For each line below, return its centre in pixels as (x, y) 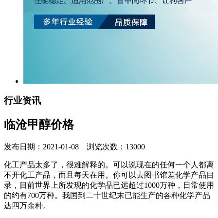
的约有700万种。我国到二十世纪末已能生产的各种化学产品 (107, 196)
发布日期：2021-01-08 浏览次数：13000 (74, 147)
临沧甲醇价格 (39, 125)
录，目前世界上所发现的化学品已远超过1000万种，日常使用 (109, 185)
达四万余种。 (27, 206)
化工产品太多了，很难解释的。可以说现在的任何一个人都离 (109, 165)
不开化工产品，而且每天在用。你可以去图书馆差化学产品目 (109, 175)
